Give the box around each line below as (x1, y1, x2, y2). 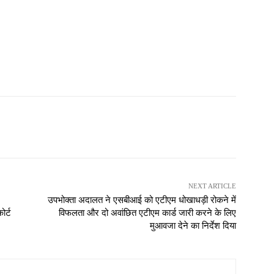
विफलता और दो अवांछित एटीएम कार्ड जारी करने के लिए (58, 208, 236, 218)
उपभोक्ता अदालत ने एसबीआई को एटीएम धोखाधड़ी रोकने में (47, 195, 236, 206)
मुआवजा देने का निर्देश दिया (149, 221, 236, 231)
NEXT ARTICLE (188, 182, 236, 190)
